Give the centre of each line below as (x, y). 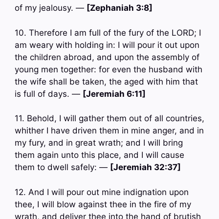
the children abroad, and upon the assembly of (107, 57)
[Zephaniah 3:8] (120, 8)
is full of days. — (49, 94)
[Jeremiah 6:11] (114, 94)
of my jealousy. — (51, 8)
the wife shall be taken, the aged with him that (106, 81)
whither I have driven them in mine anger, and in (109, 131)
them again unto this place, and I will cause (99, 155)
